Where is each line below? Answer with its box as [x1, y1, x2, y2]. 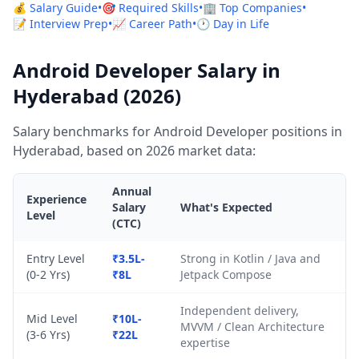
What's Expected [180, 200, 272, 215]
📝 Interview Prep [13, 16, 108, 31]
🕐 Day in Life [196, 16, 269, 31]
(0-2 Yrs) [26, 267, 70, 282]
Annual [112, 184, 151, 199]
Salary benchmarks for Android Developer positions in [13, 123, 342, 140]
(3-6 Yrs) [26, 327, 70, 342]
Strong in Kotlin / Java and [180, 251, 321, 266]
